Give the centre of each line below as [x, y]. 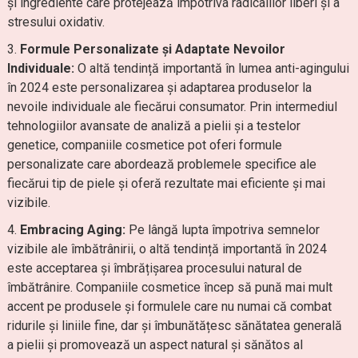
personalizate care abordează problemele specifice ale [161, 164]
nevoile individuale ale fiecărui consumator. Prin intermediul [172, 107]
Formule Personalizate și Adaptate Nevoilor [152, 49]
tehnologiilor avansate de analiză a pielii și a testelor [153, 126]
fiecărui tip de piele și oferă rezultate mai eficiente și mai [166, 183]
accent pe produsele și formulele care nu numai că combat [169, 306]
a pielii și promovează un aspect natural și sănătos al [155, 345]
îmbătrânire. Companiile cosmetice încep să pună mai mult [169, 287]
